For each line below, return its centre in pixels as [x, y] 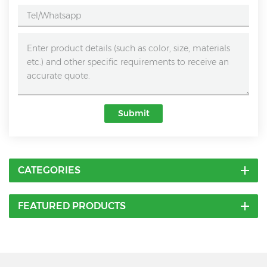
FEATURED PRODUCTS [72, 206]
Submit [133, 113]
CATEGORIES [49, 170]
